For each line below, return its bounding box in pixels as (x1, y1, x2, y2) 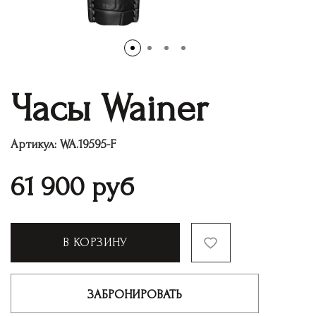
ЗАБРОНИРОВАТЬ (87, 287, 182, 301)
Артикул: (11, 137, 56, 151)
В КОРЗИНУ (63, 235, 128, 249)
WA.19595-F (60, 137, 116, 151)
